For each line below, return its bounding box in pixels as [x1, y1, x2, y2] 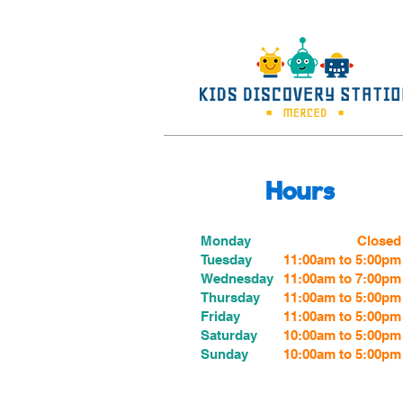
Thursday [201, 290, 260, 305]
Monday [201, 233, 251, 248]
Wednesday [201, 271, 273, 286]
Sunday [201, 346, 248, 362]
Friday [201, 309, 240, 324]
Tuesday [201, 252, 252, 267]
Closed [357, 233, 401, 248]
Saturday [201, 327, 257, 343]
